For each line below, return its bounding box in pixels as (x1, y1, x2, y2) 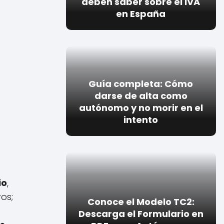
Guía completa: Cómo (88, 77, 193, 90)
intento (123, 113, 158, 126)
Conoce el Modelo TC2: (87, 195, 194, 208)
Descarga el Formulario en (78, 207, 203, 220)
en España (116, 7, 166, 20)
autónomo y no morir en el (78, 101, 203, 114)
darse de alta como (94, 89, 187, 102)
